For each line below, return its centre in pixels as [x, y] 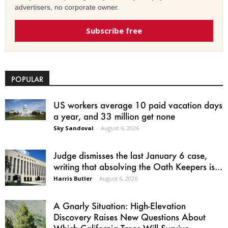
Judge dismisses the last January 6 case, [130, 155]
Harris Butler [73, 178]
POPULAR [27, 79]
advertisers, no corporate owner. [67, 7]
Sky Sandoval [74, 128]
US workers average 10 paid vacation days [138, 105]
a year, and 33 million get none [114, 116]
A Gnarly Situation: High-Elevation [120, 205]
